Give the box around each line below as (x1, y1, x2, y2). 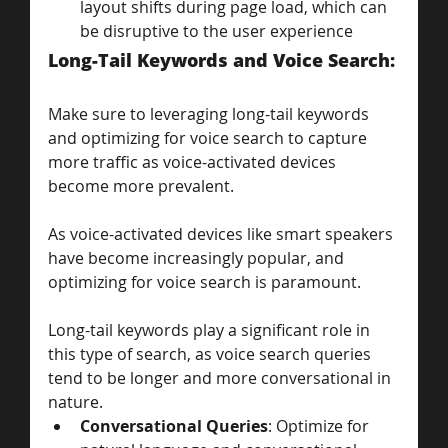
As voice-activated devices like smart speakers (48, 223, 397, 246)
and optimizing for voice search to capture (48, 127, 371, 150)
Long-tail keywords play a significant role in (48, 319, 374, 342)
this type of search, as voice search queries (48, 343, 375, 366)
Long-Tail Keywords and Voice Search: (48, 48, 400, 73)
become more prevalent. (48, 175, 234, 198)
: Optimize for (268, 415, 373, 438)
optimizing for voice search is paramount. (48, 271, 365, 294)
